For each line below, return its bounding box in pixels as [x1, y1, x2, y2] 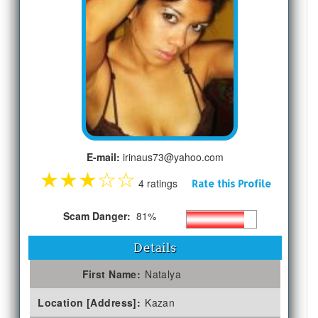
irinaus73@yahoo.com [120, 149, 224, 164]
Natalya [145, 266, 182, 281]
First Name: [82, 266, 141, 281]
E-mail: [87, 149, 121, 164]
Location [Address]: [38, 295, 141, 309]
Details [133, 240, 177, 255]
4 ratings [135, 175, 192, 190]
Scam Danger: [62, 208, 133, 223]
